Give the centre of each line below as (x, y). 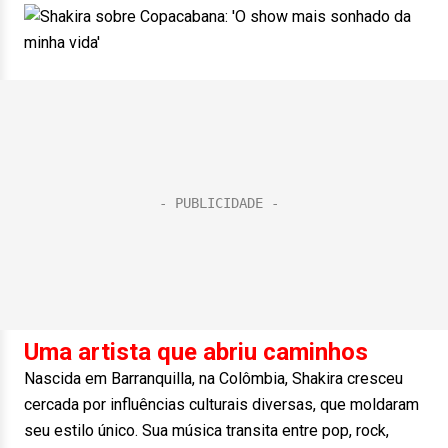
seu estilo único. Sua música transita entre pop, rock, (206, 430)
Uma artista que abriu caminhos (196, 352)
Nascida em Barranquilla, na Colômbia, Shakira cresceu (213, 378)
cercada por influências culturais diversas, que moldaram (221, 404)
